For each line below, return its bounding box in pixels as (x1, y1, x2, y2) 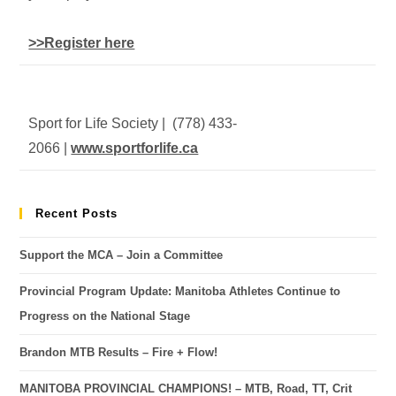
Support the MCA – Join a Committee (19, 247, 224, 262)
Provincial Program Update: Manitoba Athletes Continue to (19, 284, 341, 298)
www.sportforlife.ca (71, 140, 199, 156)
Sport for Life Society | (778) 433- (28, 115, 238, 131)
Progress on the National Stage (19, 308, 191, 323)
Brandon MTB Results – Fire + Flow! (19, 345, 218, 359)
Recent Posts (35, 206, 118, 220)
